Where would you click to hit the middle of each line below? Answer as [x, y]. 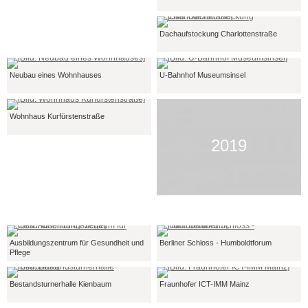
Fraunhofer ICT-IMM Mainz [205, 284]
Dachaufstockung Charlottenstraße [218, 34]
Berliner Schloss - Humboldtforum [216, 243]
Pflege [20, 252]
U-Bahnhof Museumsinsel [202, 75]
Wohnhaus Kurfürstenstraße [57, 116]
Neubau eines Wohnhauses [56, 75]
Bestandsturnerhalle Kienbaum [60, 284]
